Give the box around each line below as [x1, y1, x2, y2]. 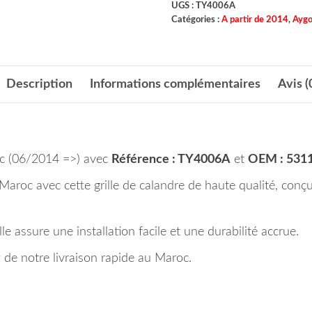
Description [6, 77, 72, 91]
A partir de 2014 [221, 15, 288, 24]
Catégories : [171, 15, 221, 24]
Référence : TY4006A [111, 153, 231, 166]
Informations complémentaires [89, 77, 260, 91]
